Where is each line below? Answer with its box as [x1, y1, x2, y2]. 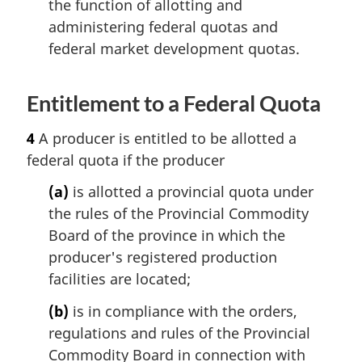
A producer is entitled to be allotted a [35, 128, 297, 148]
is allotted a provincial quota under [69, 182, 314, 202]
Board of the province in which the [48, 225, 285, 246]
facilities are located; [48, 269, 191, 289]
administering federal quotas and [48, 16, 278, 36]
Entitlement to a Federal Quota [27, 90, 321, 116]
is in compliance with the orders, [69, 301, 297, 321]
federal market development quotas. [48, 38, 300, 58]
